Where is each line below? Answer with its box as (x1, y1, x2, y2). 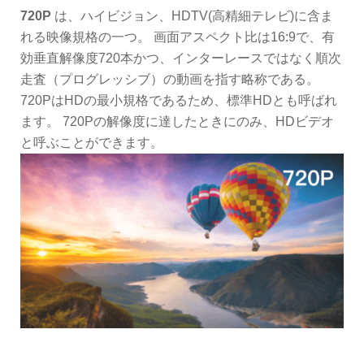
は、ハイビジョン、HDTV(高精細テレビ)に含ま (51, 9, 333, 24)
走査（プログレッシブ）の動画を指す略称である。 (20, 72, 319, 87)
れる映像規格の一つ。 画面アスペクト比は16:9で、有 (20, 30, 335, 45)
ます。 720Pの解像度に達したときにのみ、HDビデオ (20, 115, 334, 129)
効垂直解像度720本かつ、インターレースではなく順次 (20, 51, 341, 66)
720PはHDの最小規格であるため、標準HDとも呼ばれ (20, 93, 337, 108)
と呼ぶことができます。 (20, 136, 163, 150)
